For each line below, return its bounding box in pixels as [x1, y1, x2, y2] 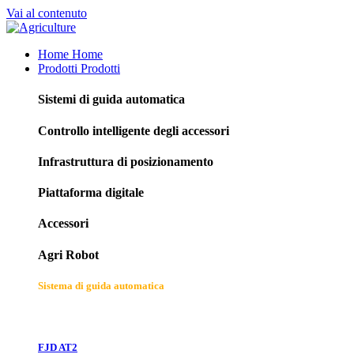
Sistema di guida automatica [38, 279, 164, 292]
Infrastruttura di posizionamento [38, 154, 213, 168]
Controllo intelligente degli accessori [38, 123, 229, 137]
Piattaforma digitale [38, 186, 144, 200]
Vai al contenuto [6, 6, 87, 20]
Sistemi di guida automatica [38, 92, 185, 107]
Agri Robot [38, 247, 99, 262]
